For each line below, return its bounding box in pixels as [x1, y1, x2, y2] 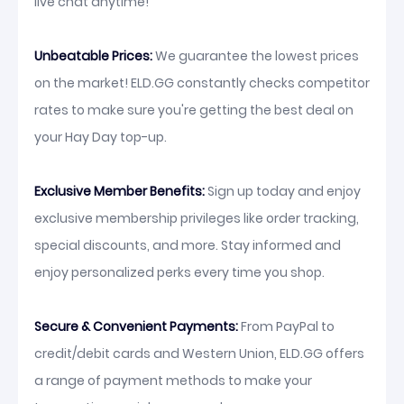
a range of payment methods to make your [34, 372, 312, 390]
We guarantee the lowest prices [152, 47, 359, 65]
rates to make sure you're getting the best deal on [34, 101, 353, 119]
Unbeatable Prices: [34, 47, 152, 65]
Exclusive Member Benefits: [34, 182, 205, 200]
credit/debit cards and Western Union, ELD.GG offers [34, 344, 364, 363]
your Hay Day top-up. [34, 128, 167, 146]
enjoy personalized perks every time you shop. [34, 263, 325, 281]
